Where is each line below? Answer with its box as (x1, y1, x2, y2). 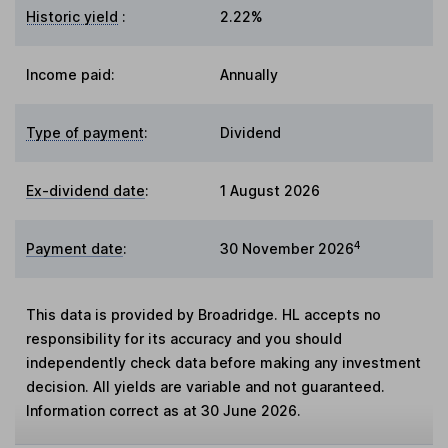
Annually (220, 66, 278, 84)
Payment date (26, 240, 124, 258)
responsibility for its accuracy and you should (26, 330, 343, 348)
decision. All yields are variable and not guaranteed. (26, 378, 386, 396)
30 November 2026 (220, 240, 354, 258)
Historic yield (26, 8, 119, 26)
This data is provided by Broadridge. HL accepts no (26, 306, 382, 324)
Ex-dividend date (26, 182, 146, 200)
